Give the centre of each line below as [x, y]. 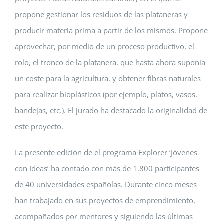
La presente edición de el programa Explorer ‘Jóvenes [106, 152]
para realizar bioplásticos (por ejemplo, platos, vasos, [106, 94]
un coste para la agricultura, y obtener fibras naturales [108, 78]
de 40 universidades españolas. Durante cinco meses [106, 184]
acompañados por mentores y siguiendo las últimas [104, 216]
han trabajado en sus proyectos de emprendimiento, [105, 200]
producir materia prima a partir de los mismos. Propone [111, 30]
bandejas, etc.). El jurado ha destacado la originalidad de [111, 110]
